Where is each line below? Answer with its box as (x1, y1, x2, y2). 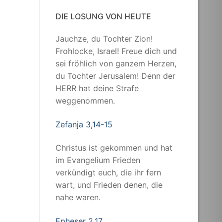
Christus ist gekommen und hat (55, 143, 172, 153)
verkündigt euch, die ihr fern (55, 167, 161, 178)
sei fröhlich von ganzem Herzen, (55, 58, 176, 68)
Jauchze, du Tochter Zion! (55, 33, 153, 44)
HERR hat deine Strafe (55, 83, 139, 93)
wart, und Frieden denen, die (55, 180, 163, 190)
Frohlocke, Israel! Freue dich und (55, 46, 177, 56)
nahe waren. (55, 192, 101, 203)
